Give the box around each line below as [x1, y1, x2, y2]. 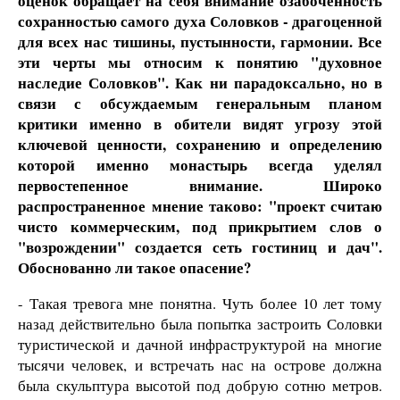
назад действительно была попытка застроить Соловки [18, 313, 382, 335]
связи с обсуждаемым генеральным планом [18, 92, 382, 115]
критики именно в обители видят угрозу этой [18, 112, 382, 136]
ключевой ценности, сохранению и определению [18, 133, 382, 156]
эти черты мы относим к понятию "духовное [18, 51, 382, 74]
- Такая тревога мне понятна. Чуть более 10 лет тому [18, 293, 382, 314]
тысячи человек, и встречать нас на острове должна [18, 354, 382, 376]
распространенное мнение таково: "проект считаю [18, 195, 382, 218]
